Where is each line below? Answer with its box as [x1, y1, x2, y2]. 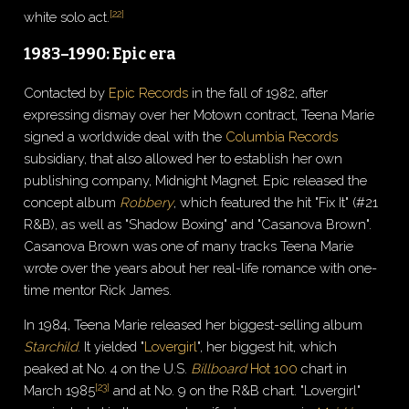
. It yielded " [78, 339, 145, 355]
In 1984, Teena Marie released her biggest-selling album [24, 317, 363, 333]
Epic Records [109, 84, 189, 100]
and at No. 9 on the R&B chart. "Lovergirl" [110, 383, 362, 399]
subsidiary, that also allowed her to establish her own [24, 150, 343, 166]
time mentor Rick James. [24, 281, 173, 298]
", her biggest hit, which [197, 339, 338, 355]
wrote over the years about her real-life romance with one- [24, 259, 378, 276]
